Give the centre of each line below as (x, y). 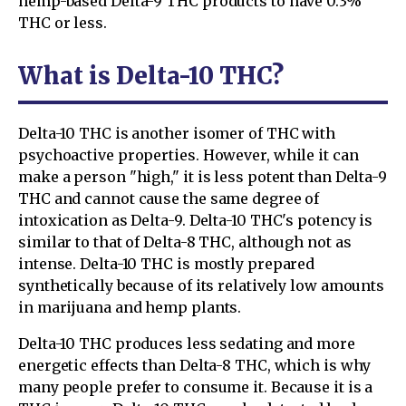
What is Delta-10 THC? (151, 75)
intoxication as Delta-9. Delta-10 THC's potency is (196, 220)
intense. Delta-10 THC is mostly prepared (167, 263)
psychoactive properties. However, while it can (188, 155)
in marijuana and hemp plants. (130, 307)
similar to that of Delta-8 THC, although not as (185, 242)
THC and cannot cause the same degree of (169, 198)
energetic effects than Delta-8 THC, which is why (195, 365)
